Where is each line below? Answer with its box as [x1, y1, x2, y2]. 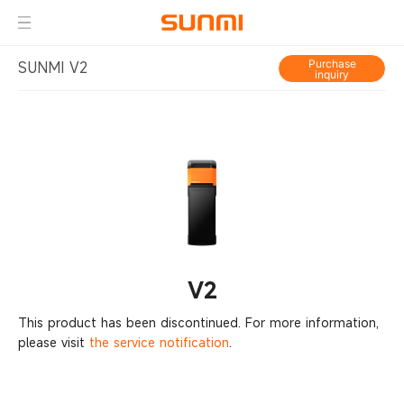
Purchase [308, 57, 356, 70]
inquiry [315, 68, 349, 81]
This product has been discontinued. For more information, [18, 314, 379, 331]
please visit [18, 334, 89, 351]
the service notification [89, 334, 229, 351]
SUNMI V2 [18, 58, 87, 78]
